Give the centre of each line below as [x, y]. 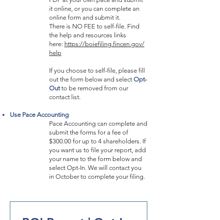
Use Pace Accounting [39, 115]
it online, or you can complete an [94, 9]
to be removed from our [94, 88]
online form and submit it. [85, 17]
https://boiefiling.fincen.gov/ [104, 44]
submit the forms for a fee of [89, 132]
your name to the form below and [96, 159]
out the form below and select [91, 79]
